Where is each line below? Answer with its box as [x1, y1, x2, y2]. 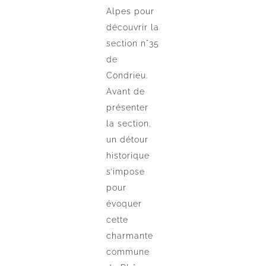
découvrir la [106, 23, 160, 33]
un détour [106, 135, 149, 145]
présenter [106, 103, 149, 113]
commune [106, 247, 150, 257]
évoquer [106, 199, 142, 209]
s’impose [106, 167, 145, 177]
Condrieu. [106, 71, 148, 81]
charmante [106, 231, 154, 241]
